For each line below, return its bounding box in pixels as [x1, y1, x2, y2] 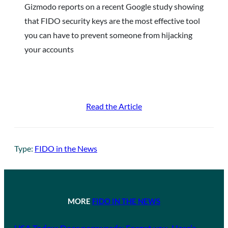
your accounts [24, 44, 74, 54]
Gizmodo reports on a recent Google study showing [24, 1, 204, 11]
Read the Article [86, 101, 142, 111]
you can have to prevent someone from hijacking [24, 30, 192, 40]
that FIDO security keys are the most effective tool [24, 15, 200, 25]
